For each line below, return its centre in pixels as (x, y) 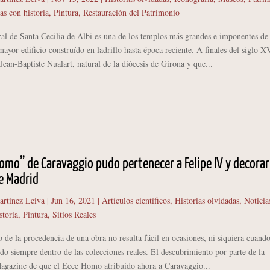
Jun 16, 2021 (73, 201)
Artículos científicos (136, 201)
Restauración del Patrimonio (131, 12)
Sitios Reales (74, 215)
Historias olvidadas (207, 201)
